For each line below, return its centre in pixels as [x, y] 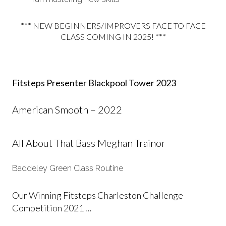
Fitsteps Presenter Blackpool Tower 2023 [94, 82]
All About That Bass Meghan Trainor [89, 143]
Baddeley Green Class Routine [68, 168]
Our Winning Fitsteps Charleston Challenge [98, 195]
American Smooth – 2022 [67, 109]
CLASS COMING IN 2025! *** [113, 37]
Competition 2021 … [52, 208]
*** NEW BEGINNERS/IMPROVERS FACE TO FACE [113, 26]
